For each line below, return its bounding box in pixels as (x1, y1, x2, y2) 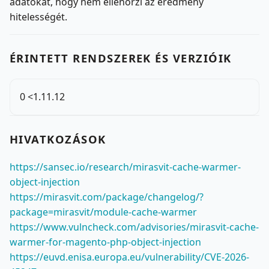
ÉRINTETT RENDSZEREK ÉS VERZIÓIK (10, 50, 232, 65)
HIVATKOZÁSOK (10, 131, 106, 147)
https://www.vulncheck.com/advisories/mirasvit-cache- (10, 220, 259, 234)
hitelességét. (10, 10, 67, 23)
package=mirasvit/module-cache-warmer (10, 205, 197, 219)
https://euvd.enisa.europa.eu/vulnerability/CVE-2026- (10, 250, 249, 264)
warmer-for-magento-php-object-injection (10, 235, 201, 249)
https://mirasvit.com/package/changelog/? (10, 190, 204, 204)
